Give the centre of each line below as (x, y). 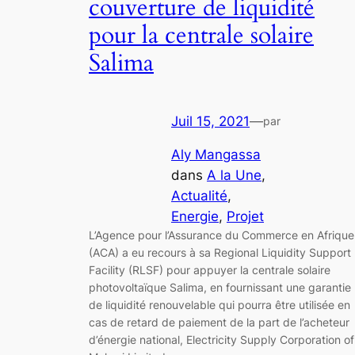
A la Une (234, 176)
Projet (245, 217)
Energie (195, 217)
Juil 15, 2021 (210, 121)
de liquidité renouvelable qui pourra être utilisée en (219, 305)
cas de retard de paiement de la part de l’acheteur (219, 323)
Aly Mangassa (216, 155)
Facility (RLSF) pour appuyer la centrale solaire (210, 270)
